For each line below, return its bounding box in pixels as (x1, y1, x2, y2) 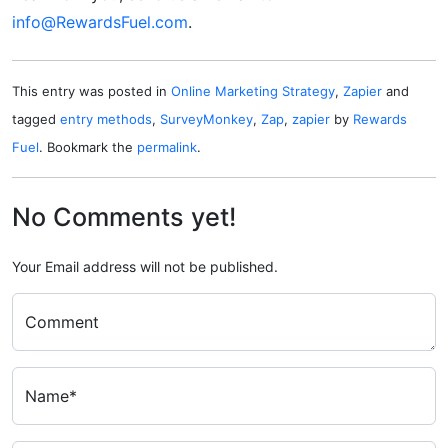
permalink (137, 138, 197, 155)
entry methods (60, 110, 152, 127)
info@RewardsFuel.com (12, 11, 188, 32)
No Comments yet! (12, 201, 236, 232)
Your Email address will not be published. (12, 257, 278, 275)
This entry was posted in (12, 82, 171, 99)
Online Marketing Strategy (171, 82, 335, 99)
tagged (12, 110, 60, 127)
